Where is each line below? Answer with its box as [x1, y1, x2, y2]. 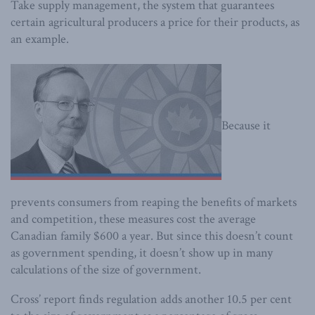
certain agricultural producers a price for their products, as [11, 13, 300, 30]
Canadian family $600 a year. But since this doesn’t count [11, 227, 293, 244]
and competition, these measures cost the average [11, 210, 256, 227]
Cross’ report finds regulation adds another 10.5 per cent [11, 290, 292, 307]
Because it [221, 117, 271, 134]
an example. [11, 30, 69, 47]
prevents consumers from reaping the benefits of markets [11, 193, 297, 210]
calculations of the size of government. [11, 261, 201, 278]
